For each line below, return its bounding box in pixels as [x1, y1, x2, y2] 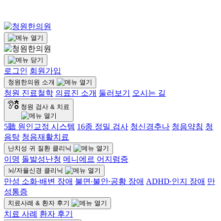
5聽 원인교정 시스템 [4, 122, 75, 131]
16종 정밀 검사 [77, 122, 128, 131]
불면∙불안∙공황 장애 [75, 177, 144, 185]
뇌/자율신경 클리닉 [8, 167, 63, 174]
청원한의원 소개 [8, 78, 55, 86]
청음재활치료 [22, 133, 69, 141]
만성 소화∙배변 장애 [4, 177, 73, 185]
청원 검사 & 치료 [21, 103, 70, 110]
